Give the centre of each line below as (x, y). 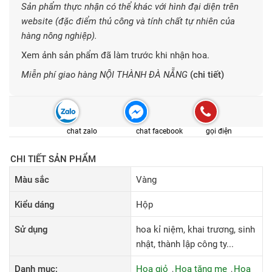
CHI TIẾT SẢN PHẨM (53, 159)
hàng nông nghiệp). (59, 36)
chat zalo (82, 131)
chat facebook (159, 131)
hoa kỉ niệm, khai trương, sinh (195, 229)
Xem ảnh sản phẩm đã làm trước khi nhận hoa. (115, 55)
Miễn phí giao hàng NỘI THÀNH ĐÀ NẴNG (104, 75)
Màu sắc (32, 180)
